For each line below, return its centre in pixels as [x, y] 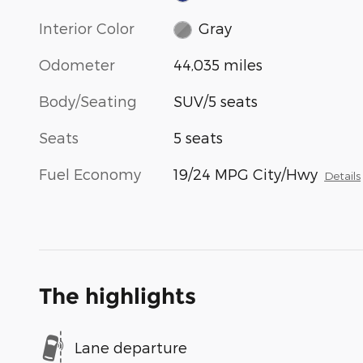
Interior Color [87, 28]
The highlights [117, 297]
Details [343, 176]
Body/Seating [88, 101]
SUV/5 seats [216, 101]
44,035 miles [218, 65]
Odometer [77, 65]
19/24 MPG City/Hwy [246, 174]
